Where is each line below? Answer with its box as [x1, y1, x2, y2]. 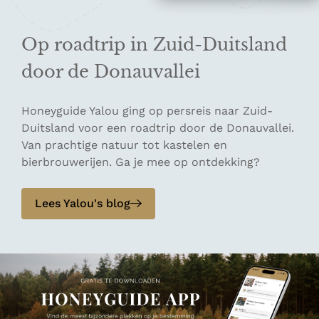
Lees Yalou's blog [35, 197, 130, 210]
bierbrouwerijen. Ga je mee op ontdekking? [21, 155, 260, 169]
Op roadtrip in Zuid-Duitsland [21, 34, 287, 55]
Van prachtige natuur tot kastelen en [21, 138, 227, 152]
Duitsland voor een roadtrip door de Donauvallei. [21, 121, 294, 135]
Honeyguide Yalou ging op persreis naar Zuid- [21, 104, 273, 117]
